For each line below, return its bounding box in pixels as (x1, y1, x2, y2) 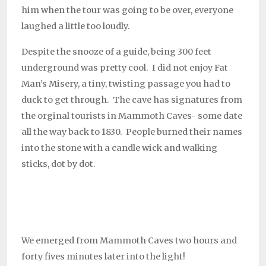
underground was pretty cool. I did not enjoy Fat (21, 62, 228, 73)
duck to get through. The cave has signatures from (21, 94, 242, 105)
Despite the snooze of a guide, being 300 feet (21, 46, 211, 57)
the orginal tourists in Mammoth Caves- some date (21, 110, 242, 121)
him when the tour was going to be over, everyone (21, 4, 233, 15)
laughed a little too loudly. (21, 20, 130, 31)
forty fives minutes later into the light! (21, 251, 185, 262)
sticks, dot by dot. (21, 158, 96, 169)
